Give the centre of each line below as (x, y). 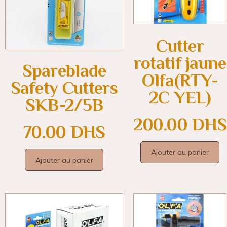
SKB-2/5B (64, 105)
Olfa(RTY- (180, 81)
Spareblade (64, 71)
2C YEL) (180, 98)
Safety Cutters (64, 88)
